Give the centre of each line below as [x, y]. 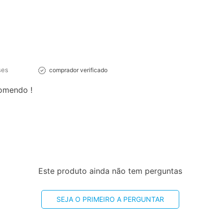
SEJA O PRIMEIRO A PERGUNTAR [110, 199]
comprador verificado [78, 70]
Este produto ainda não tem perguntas [110, 171]
